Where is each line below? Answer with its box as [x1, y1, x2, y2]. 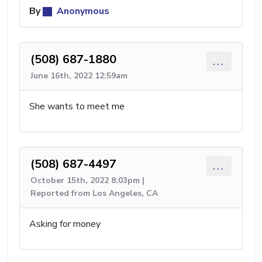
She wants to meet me [29, 100, 125, 113]
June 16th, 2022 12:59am [30, 70, 127, 81]
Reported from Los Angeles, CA [30, 188, 158, 199]
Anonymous [54, 5, 109, 18]
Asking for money [29, 218, 101, 230]
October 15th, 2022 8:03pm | [30, 175, 144, 186]
